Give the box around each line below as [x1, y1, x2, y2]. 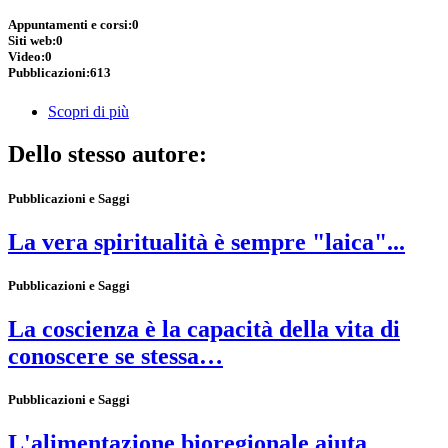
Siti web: [8, 33, 56, 49]
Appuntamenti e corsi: [8, 17, 132, 33]
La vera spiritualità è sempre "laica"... [8, 228, 405, 255]
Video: [8, 49, 45, 65]
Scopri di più [48, 103, 129, 121]
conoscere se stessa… [8, 343, 223, 370]
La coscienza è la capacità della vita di [8, 316, 400, 343]
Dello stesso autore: [8, 141, 213, 168]
